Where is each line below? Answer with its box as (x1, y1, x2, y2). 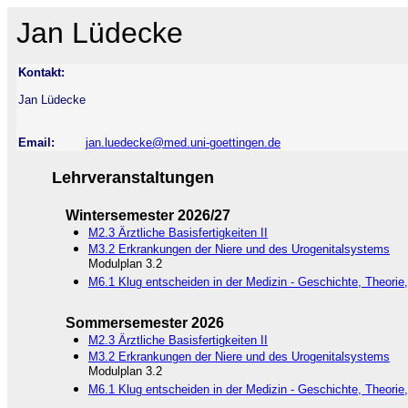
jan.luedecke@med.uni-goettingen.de (86, 136, 280, 149)
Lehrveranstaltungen (52, 168, 214, 187)
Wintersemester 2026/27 (66, 208, 230, 223)
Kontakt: (18, 66, 65, 79)
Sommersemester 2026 (66, 315, 224, 331)
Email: (18, 136, 55, 149)
